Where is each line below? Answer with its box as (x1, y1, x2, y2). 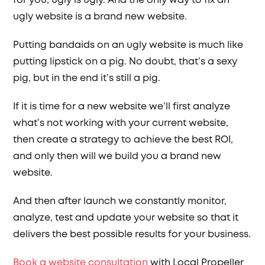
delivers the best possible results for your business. (13, 228, 251, 241)
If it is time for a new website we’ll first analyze (13, 100, 231, 114)
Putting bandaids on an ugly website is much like (13, 38, 244, 52)
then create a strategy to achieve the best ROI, (13, 133, 234, 147)
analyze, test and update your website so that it (13, 211, 239, 225)
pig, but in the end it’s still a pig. (13, 72, 161, 85)
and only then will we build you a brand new (13, 150, 222, 163)
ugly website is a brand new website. (13, 10, 188, 24)
